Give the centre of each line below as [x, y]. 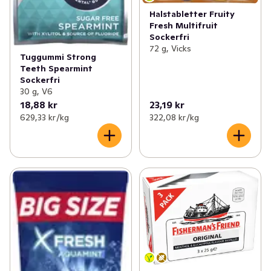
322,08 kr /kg [174, 117]
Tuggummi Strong [58, 57]
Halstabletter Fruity [192, 14]
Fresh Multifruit [183, 25]
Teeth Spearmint [56, 68]
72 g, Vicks [170, 48]
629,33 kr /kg [44, 117]
